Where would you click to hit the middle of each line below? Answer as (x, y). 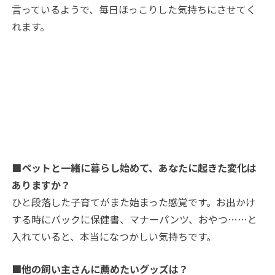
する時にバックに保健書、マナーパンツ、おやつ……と (135, 219)
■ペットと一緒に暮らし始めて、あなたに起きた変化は (134, 168)
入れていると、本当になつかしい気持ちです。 (114, 237)
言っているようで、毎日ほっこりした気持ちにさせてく (134, 10)
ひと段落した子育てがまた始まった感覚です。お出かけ (134, 202)
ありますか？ (41, 185)
